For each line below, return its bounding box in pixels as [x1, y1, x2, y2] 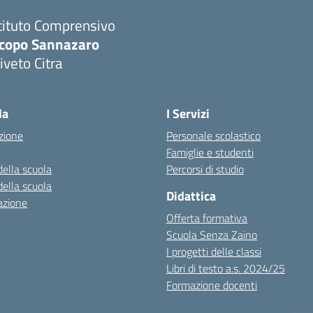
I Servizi [166, 104, 210, 123]
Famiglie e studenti [166, 144, 254, 161]
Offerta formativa [166, 210, 247, 226]
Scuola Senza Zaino [166, 226, 257, 243]
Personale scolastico [166, 127, 261, 144]
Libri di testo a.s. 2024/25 [166, 260, 285, 277]
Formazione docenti [166, 277, 257, 293]
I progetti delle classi [166, 243, 261, 260]
